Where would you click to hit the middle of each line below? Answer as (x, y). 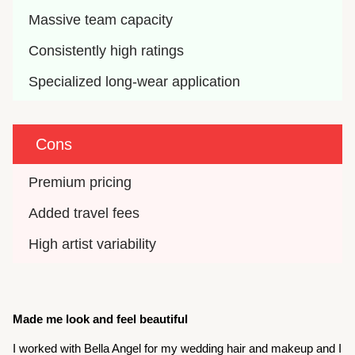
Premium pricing (80, 183)
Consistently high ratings (107, 51)
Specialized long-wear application (135, 82)
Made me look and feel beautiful (101, 319)
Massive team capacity (101, 20)
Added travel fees (84, 214)
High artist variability (93, 244)
